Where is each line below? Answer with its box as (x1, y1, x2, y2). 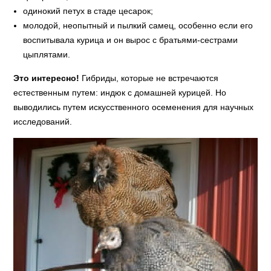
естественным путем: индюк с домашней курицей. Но (13, 87, 227, 97)
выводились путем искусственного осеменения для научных (13, 102, 254, 112)
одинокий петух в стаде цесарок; (23, 5, 154, 16)
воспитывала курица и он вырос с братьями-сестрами (23, 34, 238, 45)
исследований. (13, 116, 73, 126)
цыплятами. (23, 49, 71, 59)
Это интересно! (13, 73, 80, 83)
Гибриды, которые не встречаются (79, 73, 219, 83)
